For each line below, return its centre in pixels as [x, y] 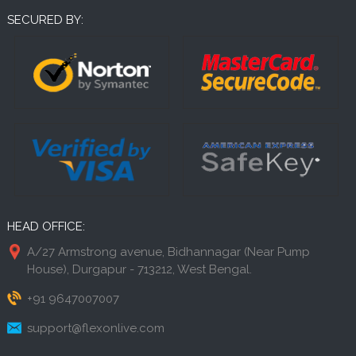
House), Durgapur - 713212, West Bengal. [139, 269]
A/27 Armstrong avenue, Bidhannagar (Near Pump [168, 252]
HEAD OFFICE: [46, 226]
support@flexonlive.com [95, 328]
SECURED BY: [45, 20]
